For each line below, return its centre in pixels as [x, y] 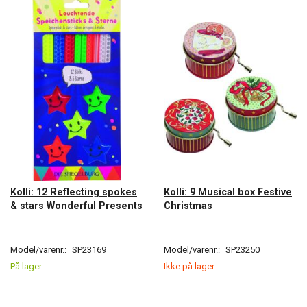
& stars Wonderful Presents [76, 205]
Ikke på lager [189, 266]
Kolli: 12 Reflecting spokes [74, 192]
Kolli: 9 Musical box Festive [228, 192]
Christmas [188, 205]
